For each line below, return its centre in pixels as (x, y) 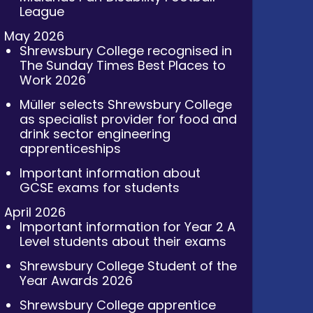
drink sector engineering (95, 133)
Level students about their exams (123, 241)
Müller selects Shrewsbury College (126, 104)
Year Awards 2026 (77, 280)
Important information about (110, 173)
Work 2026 (53, 80)
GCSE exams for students (100, 187)
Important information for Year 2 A (128, 226)
